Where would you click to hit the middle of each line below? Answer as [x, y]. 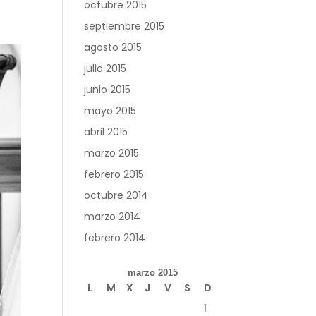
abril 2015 [106, 132]
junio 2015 [108, 90]
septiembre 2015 [124, 26]
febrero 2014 [115, 238]
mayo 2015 [110, 111]
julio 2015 [105, 68]
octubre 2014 [116, 195]
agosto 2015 [113, 47]
